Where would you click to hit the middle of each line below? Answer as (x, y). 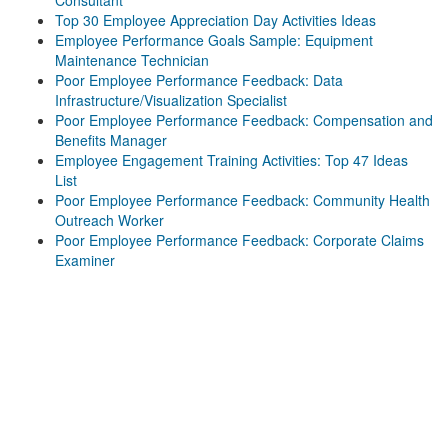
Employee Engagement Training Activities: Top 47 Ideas (231, 160)
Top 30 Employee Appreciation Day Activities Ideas (215, 20)
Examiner (85, 260)
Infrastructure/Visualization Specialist (171, 100)
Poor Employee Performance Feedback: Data (199, 80)
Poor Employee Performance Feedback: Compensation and (244, 120)
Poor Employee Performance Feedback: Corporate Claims (239, 240)
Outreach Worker (109, 220)
